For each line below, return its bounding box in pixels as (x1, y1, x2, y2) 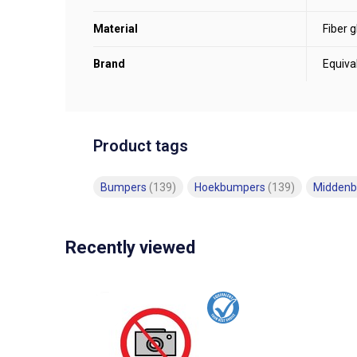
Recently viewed (65, 237, 195, 257)
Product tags (93, 136, 188, 155)
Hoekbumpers (194, 180, 268, 194)
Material (93, 22, 138, 35)
